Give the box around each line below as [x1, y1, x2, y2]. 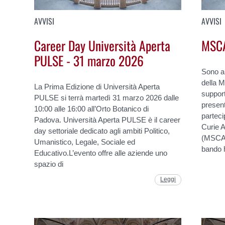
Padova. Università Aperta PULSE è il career [34, 116, 181, 125]
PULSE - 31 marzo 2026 [34, 50, 144, 70]
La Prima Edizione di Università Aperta [34, 82, 160, 91]
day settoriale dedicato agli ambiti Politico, [34, 127, 170, 136]
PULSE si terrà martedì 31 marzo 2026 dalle [34, 93, 179, 102]
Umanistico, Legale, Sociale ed [34, 138, 136, 147]
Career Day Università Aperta [34, 35, 171, 55]
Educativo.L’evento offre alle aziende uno [34, 149, 168, 158]
